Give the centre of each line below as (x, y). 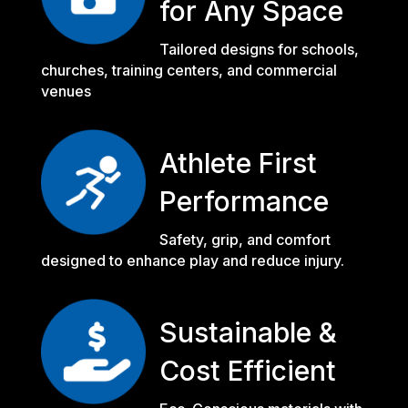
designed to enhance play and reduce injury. (192, 260)
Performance (244, 201)
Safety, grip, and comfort (245, 239)
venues (66, 91)
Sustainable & (248, 332)
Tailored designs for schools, (259, 49)
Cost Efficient (247, 370)
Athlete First (238, 163)
